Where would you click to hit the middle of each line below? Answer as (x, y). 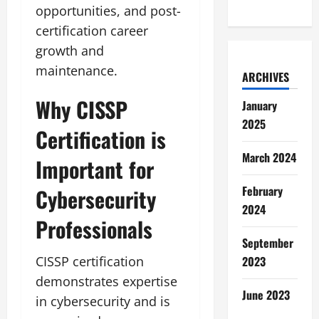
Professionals (94, 229)
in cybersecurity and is (103, 301)
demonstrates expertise (106, 281)
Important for (95, 169)
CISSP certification (90, 261)
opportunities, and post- (108, 10)
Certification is (101, 139)
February (262, 191)
